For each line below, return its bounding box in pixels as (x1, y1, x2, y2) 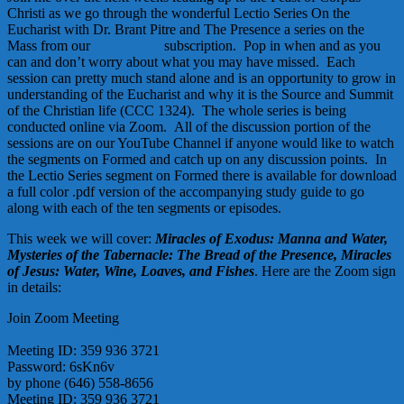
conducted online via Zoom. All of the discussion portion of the (7, 119, 371, 135)
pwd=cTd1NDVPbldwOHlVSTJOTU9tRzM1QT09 (7, 326, 310, 343)
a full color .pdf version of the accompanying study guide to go (7, 184, 364, 200)
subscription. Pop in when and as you (161, 38, 381, 54)
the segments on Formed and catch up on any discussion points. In (7, 151, 387, 168)
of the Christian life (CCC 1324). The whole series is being (7, 103, 346, 119)
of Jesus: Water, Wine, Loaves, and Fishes (7, 263, 254, 280)
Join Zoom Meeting (7, 310, 119, 326)
